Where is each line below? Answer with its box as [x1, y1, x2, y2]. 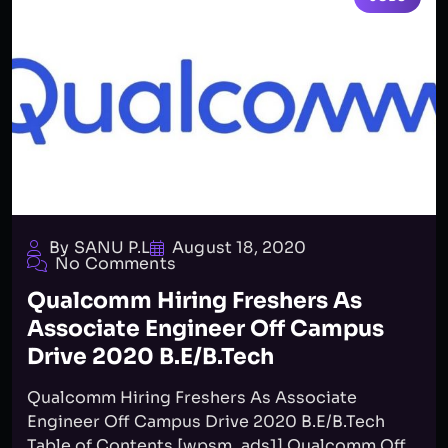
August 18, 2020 [172, 237, 307, 258]
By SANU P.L [49, 237, 150, 258]
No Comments [55, 253, 176, 274]
